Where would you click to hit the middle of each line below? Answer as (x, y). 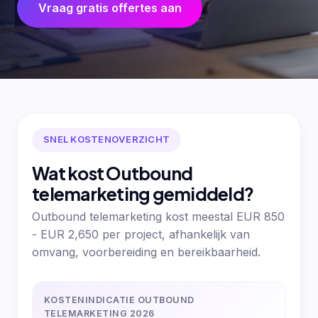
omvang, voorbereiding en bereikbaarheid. (146, 252)
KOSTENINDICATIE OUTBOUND (119, 300)
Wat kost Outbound (113, 173)
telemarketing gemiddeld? (143, 193)
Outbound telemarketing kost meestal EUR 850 (158, 217)
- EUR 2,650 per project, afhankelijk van (141, 235)
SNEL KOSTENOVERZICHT (107, 139)
